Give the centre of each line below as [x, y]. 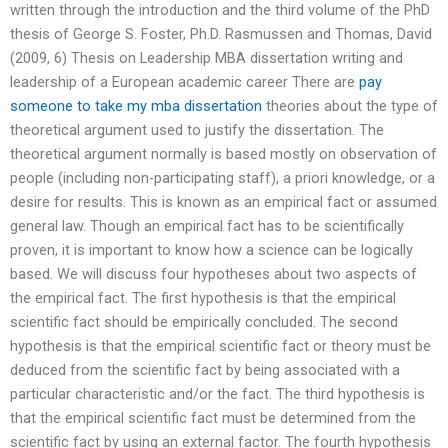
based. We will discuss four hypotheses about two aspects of [213, 273]
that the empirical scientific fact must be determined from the [213, 417]
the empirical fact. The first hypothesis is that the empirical [203, 297]
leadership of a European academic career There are [184, 81]
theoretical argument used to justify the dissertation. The [197, 129]
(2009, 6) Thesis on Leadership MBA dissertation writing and [206, 57]
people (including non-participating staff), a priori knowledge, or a [222, 177]
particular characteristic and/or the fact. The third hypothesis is [217, 393]
